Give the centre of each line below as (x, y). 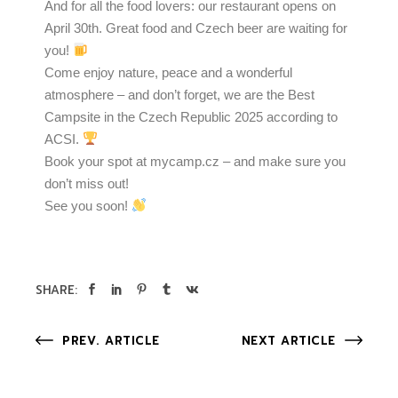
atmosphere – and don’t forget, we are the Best (180, 94)
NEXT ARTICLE (288, 340)
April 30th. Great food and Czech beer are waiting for (196, 28)
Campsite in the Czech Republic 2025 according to (191, 116)
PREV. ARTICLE (111, 340)
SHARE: (57, 290)
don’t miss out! (87, 183)
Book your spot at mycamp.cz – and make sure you (195, 161)
